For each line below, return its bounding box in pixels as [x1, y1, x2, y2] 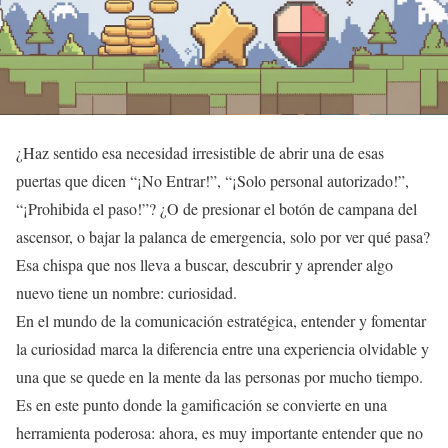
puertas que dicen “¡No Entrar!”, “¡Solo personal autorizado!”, [16, 170, 409, 192]
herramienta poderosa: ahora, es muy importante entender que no [16, 422, 423, 444]
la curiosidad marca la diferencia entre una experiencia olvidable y [16, 338, 429, 360]
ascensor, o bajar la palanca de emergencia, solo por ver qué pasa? [16, 226, 430, 248]
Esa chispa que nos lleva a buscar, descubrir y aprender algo [16, 254, 393, 276]
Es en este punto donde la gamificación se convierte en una [16, 394, 387, 416]
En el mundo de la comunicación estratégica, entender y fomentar [16, 310, 426, 332]
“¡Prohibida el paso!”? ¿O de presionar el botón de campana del [16, 198, 417, 220]
